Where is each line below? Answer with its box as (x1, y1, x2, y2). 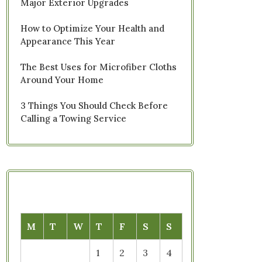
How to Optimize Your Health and (20, 23, 164, 34)
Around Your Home (20, 74, 104, 85)
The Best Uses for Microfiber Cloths (20, 61, 177, 73)
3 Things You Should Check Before (20, 100, 168, 111)
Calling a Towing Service (20, 113, 126, 124)
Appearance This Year (20, 36, 115, 47)
